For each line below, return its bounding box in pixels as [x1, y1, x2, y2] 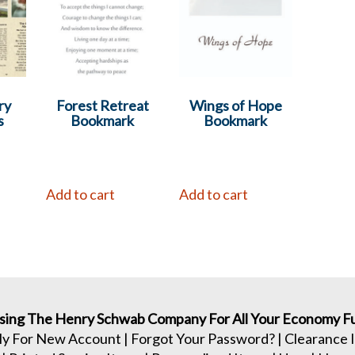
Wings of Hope [189, 97, 282, 115]
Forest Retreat [55, 97, 149, 115]
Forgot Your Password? [130, 330, 275, 348]
